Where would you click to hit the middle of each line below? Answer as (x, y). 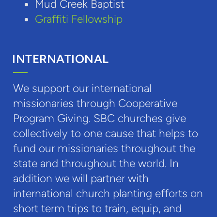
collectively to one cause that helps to (105, 133)
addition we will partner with (81, 178)
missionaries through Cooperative (95, 103)
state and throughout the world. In (96, 163)
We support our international (82, 88)
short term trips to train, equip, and (97, 208)
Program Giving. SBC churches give (99, 118)
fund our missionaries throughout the (104, 148)
